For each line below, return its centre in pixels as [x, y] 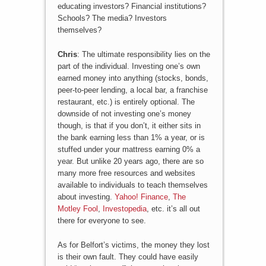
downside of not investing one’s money [124, 114]
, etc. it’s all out [173, 209]
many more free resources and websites [126, 173]
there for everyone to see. [102, 221]
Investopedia [124, 209]
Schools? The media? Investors [112, 18]
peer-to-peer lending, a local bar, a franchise [132, 90]
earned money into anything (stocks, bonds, [133, 78]
